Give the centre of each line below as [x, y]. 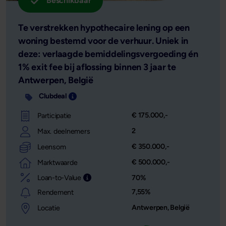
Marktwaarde [58, 163]
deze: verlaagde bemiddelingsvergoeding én [108, 54]
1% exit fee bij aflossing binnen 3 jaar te [97, 67]
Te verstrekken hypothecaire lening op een [104, 27]
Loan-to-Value [59, 177]
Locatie [49, 208]
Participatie [54, 116]
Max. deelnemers [64, 131]
